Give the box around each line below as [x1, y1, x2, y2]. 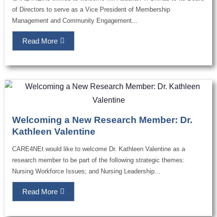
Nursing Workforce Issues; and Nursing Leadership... [12, 168, 160, 175]
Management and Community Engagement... [12, 17, 138, 25]
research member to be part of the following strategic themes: [12, 156, 185, 164]
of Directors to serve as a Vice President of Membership [12, 6, 170, 14]
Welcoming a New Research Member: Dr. [12, 115, 192, 125]
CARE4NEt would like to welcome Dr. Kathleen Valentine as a [12, 145, 185, 153]
